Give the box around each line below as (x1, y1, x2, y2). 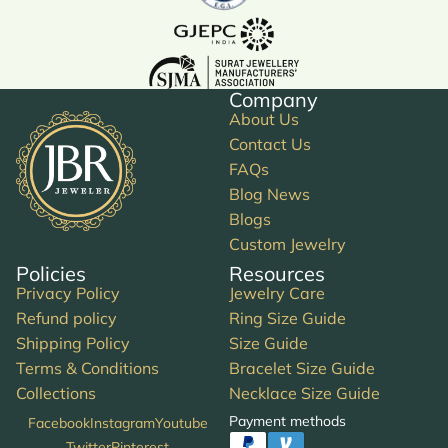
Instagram (89, 414, 155, 433)
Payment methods (229, 411, 346, 430)
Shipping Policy (16, 332, 130, 353)
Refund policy (16, 307, 117, 328)
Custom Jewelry (229, 233, 346, 254)
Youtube (154, 414, 208, 433)
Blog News (229, 183, 310, 204)
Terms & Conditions (16, 357, 159, 378)
